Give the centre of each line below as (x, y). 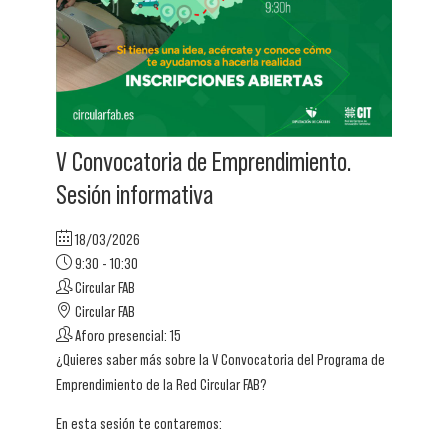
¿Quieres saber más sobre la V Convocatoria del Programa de (220, 359)
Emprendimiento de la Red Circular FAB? (161, 384)
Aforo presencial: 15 (126, 335)
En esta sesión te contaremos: (139, 423)
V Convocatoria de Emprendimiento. (204, 162)
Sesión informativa (134, 195)
